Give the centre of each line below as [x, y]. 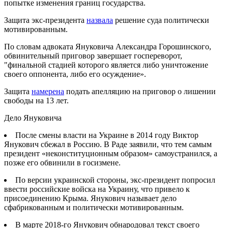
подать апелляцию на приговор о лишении [140, 91]
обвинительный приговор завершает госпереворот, [93, 55]
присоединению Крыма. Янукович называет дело [90, 198]
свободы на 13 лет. [36, 100]
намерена [48, 91]
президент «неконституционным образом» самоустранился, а [111, 153]
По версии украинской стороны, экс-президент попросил [115, 180]
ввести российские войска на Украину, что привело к [97, 189]
